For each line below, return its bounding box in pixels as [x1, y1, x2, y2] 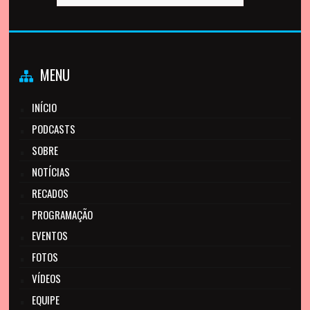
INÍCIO [32, 100, 57, 115]
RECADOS [32, 185, 69, 201]
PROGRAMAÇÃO [32, 207, 93, 222]
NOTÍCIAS [32, 164, 71, 179]
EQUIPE [32, 292, 60, 307]
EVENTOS [32, 228, 69, 243]
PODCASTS [32, 121, 76, 136]
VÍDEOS [32, 271, 62, 286]
